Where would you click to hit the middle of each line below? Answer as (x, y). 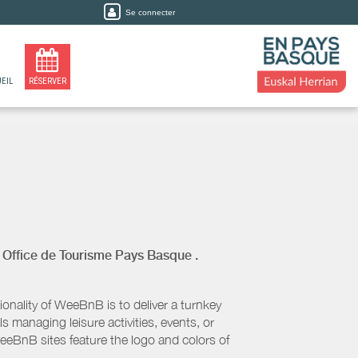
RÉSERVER (47, 81)
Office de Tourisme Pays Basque (97, 255)
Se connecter (150, 12)
